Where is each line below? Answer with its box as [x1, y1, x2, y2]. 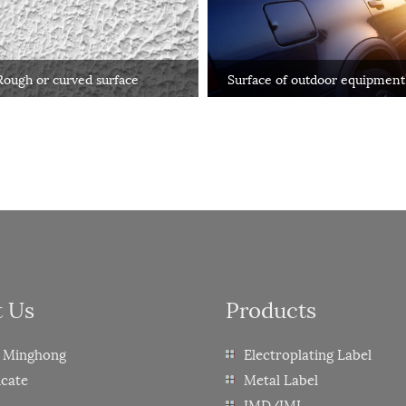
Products [225, 291, 316, 324]
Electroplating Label [243, 342, 372, 364]
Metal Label [243, 367, 318, 390]
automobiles [303, 87, 375, 107]
